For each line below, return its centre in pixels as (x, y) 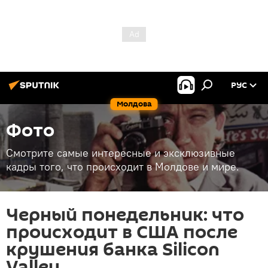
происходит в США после (122, 232)
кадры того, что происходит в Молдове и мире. (123, 167)
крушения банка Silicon (113, 250)
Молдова (134, 104)
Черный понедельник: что (125, 215)
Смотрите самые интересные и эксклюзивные (121, 153)
